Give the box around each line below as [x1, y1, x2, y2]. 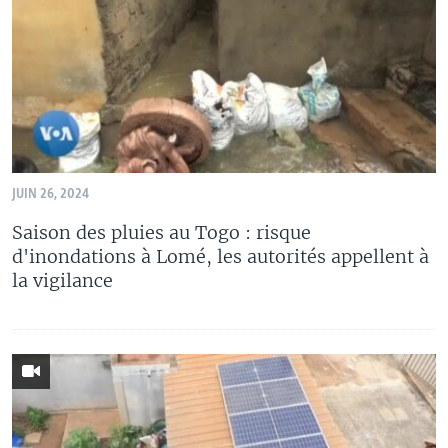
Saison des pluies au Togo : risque [12, 220, 311, 244]
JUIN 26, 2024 [12, 187, 89, 201]
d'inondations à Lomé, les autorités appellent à [12, 244, 429, 268]
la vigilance [12, 268, 113, 292]
